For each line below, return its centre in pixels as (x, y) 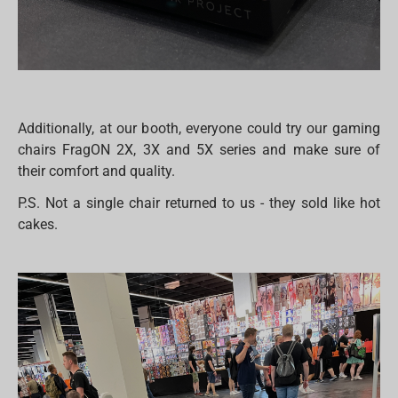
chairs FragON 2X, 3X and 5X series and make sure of (199, 150)
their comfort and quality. (97, 171)
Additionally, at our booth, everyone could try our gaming (199, 129)
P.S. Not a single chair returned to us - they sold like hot (199, 203)
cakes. (38, 225)
